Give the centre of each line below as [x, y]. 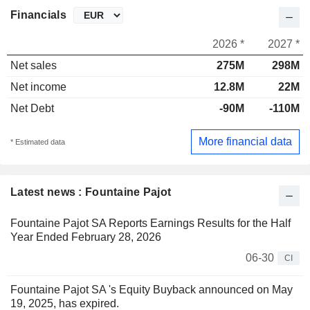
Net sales [34, 66]
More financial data [245, 141]
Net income [38, 87]
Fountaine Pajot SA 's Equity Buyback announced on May [152, 289]
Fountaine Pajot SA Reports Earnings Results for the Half [151, 223]
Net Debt [32, 109]
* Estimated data [38, 142]
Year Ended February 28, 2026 [86, 237]
